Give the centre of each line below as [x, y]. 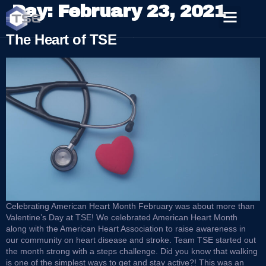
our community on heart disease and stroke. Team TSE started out [131, 240]
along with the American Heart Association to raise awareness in [126, 228]
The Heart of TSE [61, 39]
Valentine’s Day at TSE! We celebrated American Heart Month [122, 217]
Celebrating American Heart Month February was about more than [130, 206]
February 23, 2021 [141, 11]
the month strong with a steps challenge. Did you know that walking [132, 251]
